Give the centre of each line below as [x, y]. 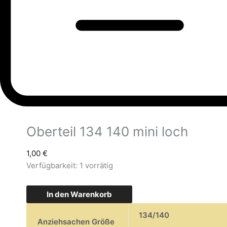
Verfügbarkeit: [52, 166]
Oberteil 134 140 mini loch [107, 132]
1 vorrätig [96, 166]
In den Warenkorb [79, 194]
